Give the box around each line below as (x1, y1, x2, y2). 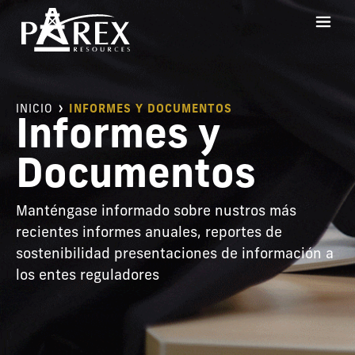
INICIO (16, 103, 53, 116)
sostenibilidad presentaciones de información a (16, 246, 334, 262)
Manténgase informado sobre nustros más (16, 204, 296, 219)
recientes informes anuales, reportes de (16, 225, 282, 241)
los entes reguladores (16, 268, 159, 284)
